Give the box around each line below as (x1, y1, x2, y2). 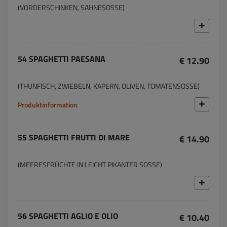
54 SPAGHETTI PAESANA (18, 53, 105, 65)
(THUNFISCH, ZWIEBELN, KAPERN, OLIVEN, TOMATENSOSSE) (18, 81, 200, 91)
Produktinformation (18, 99, 78, 110)
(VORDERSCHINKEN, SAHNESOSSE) (18, 2, 125, 13)
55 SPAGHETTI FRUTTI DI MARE (18, 131, 130, 143)
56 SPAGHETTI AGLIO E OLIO (18, 210, 118, 222)
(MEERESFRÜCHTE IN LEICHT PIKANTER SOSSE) (18, 159, 162, 170)
